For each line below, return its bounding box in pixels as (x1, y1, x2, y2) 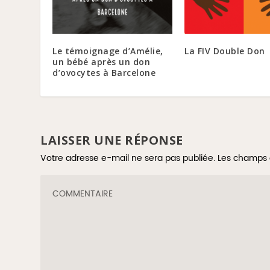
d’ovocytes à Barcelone (52, 66, 156, 78)
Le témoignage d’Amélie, (52, 45, 163, 57)
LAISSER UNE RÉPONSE (40, 131, 183, 148)
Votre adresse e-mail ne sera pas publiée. (40, 151, 216, 165)
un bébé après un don (52, 55, 151, 67)
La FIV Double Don (184, 45, 265, 57)
